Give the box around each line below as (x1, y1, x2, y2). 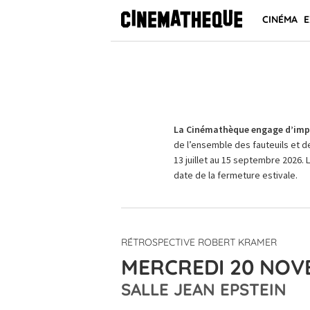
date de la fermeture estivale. (173, 169, 298, 181)
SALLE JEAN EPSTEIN (121, 279, 286, 300)
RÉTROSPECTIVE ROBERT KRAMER (121, 236, 277, 248)
